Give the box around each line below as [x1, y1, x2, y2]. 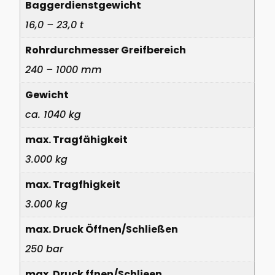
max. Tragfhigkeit [25, 177, 121, 192]
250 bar [25, 241, 64, 256]
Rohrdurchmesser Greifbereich [25, 42, 187, 57]
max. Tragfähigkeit [25, 132, 128, 147]
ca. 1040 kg [25, 107, 82, 122]
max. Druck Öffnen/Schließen [25, 222, 179, 236]
